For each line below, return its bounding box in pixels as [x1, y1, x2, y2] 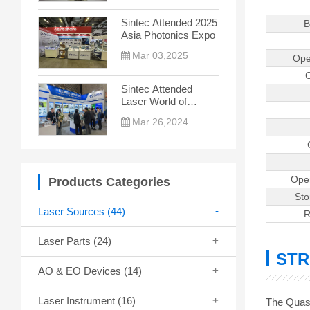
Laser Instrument [38, 294, 118, 307]
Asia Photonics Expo [121, 28, 215, 41]
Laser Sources [38, 205, 107, 217]
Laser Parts [38, 235, 93, 247]
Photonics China [121, 108, 195, 120]
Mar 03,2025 [131, 49, 188, 61]
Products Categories [48, 174, 170, 189]
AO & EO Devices [38, 264, 124, 277]
